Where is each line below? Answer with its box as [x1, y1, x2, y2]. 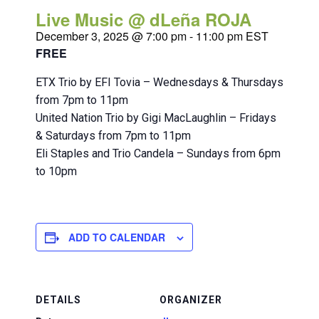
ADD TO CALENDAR [68, 230, 165, 244]
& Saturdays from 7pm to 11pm [36, 129, 191, 142]
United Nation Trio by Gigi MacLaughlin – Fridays [36, 111, 276, 125]
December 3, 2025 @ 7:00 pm [36, 28, 187, 44]
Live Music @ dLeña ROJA [36, 7, 251, 31]
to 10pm [36, 164, 77, 178]
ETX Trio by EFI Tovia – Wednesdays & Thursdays [36, 75, 283, 89]
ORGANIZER [159, 294, 222, 305]
